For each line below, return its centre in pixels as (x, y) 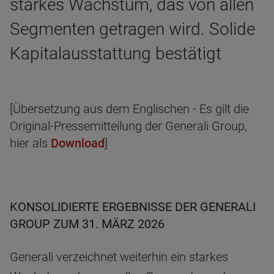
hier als (30, 143)
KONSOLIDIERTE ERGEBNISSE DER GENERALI (133, 207)
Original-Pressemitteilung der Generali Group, (128, 126)
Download (78, 143)
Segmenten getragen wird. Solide (132, 29)
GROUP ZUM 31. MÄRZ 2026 (87, 224)
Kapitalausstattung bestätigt (116, 54)
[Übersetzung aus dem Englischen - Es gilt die (129, 109)
